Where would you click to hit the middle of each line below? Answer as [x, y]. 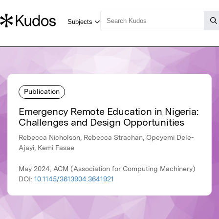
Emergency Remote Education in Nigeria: [109, 112]
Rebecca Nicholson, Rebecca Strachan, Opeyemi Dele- [106, 138]
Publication [42, 91]
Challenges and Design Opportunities [101, 122]
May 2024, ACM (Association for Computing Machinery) [107, 169]
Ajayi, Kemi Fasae [46, 148]
